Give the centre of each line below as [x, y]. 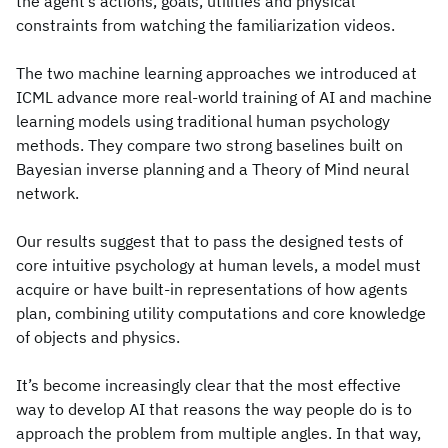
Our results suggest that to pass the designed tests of [209, 241]
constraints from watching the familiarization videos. [205, 25]
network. [47, 193]
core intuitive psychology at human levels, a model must [218, 265]
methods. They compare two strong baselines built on [209, 145]
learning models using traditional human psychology [203, 121]
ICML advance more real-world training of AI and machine [224, 97]
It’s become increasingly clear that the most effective [208, 385]
